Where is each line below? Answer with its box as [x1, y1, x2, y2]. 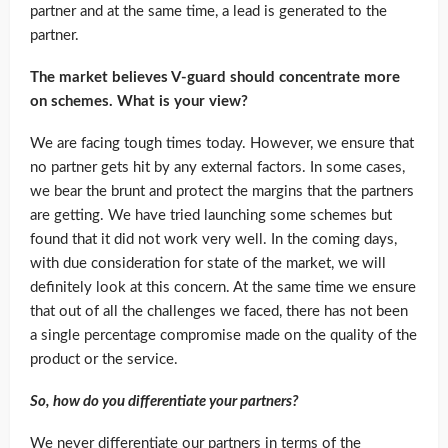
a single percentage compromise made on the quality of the [30, 328, 417, 344]
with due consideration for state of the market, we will [30, 256, 386, 272]
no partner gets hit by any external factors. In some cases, [30, 160, 405, 176]
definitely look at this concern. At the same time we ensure [30, 280, 416, 296]
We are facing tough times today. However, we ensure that [30, 136, 414, 152]
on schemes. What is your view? [30, 94, 248, 110]
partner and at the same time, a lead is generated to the [30, 4, 387, 20]
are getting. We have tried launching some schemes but [30, 208, 392, 224]
